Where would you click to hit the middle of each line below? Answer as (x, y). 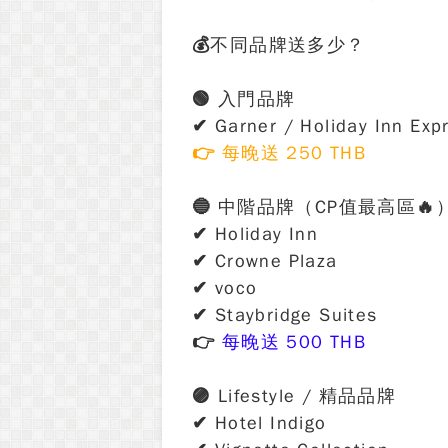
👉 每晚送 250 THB (279, 153)
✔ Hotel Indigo (259, 423)
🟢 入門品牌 (244, 99)
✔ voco (225, 288)
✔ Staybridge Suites (285, 315)
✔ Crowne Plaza (265, 261)
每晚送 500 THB (291, 342)
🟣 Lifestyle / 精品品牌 (294, 396)
